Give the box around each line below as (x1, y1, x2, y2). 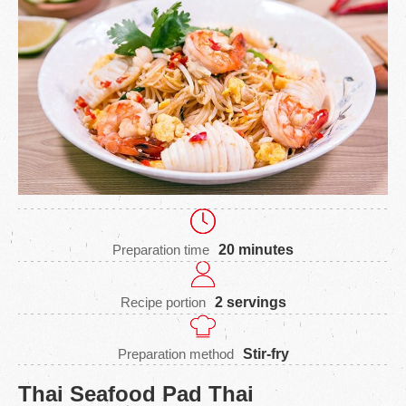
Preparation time (112, 241, 209, 257)
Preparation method (117, 346, 234, 362)
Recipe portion (120, 294, 206, 310)
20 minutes (218, 241, 294, 257)
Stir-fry (242, 346, 289, 362)
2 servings (214, 294, 286, 310)
